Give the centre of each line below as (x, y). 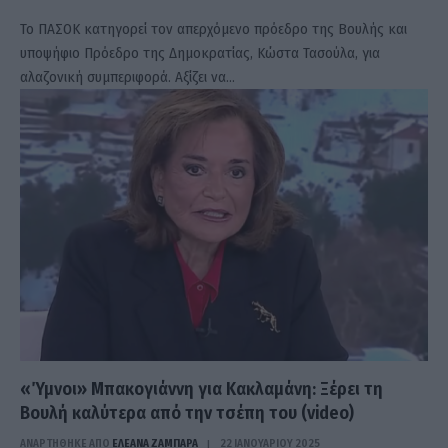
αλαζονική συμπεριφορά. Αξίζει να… (127, 76)
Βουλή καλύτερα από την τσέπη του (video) (187, 412)
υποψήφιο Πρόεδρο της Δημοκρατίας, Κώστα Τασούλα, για (200, 52)
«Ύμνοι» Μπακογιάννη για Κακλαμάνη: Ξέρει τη (201, 388)
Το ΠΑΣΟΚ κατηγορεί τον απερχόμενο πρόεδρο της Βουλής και (213, 28)
